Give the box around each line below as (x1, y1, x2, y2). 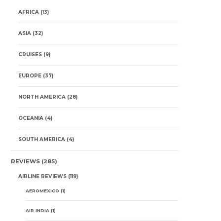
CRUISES (18, 51, 42, 58)
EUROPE (18, 73, 41, 79)
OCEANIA (18, 115, 43, 121)
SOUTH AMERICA (18, 136, 65, 143)
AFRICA (18, 9, 39, 15)
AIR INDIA (25, 208, 49, 213)
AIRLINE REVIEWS (18, 173, 67, 180)
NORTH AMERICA (18, 94, 66, 100)
